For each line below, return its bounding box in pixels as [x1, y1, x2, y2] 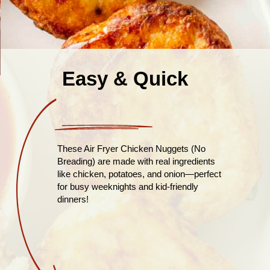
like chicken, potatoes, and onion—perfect [57, 168, 221, 179]
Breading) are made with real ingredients [57, 155, 215, 166]
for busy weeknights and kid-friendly [57, 181, 198, 192]
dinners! [57, 193, 89, 204]
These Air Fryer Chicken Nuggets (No [57, 143, 206, 154]
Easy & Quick [62, 67, 189, 90]
